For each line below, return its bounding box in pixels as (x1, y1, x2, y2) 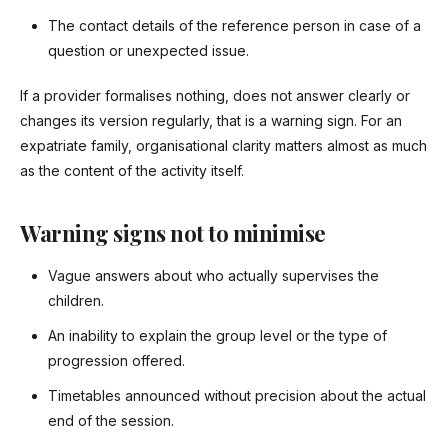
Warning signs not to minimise (20, 218, 326, 249)
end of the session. (48, 412, 174, 430)
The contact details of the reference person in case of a (48, 17, 421, 35)
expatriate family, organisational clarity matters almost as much (20, 137, 427, 155)
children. (48, 292, 104, 310)
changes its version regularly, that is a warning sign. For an (20, 112, 402, 130)
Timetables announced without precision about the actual (48, 387, 426, 405)
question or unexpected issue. (48, 42, 249, 60)
